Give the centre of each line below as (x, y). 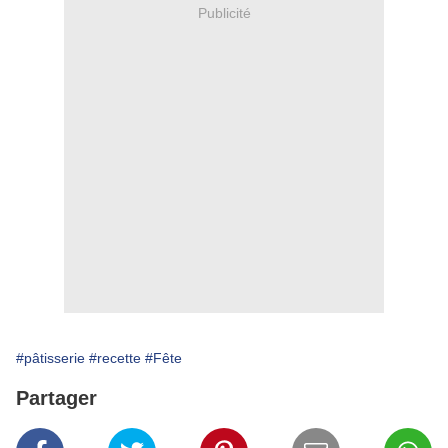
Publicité (224, 12)
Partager (56, 398)
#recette (115, 358)
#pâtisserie (50, 358)
